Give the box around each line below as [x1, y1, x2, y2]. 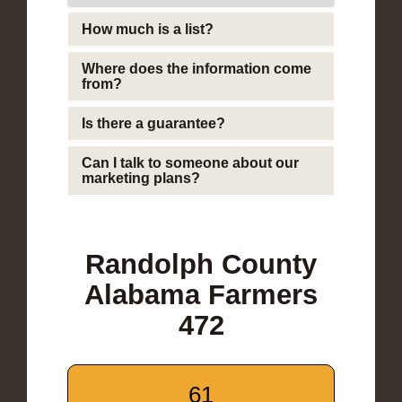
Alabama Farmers [84, 278, 318, 310]
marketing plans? [82, 170, 200, 186]
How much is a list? [82, 21, 214, 37]
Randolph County [85, 248, 317, 280]
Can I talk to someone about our [82, 154, 299, 170]
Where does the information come [82, 60, 311, 76]
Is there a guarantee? [82, 115, 225, 131]
